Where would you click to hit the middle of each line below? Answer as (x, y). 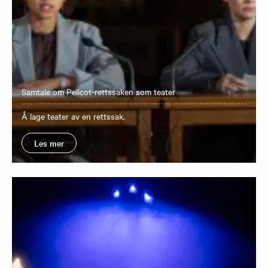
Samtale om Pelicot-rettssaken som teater (98, 91)
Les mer (49, 143)
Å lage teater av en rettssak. (73, 116)
